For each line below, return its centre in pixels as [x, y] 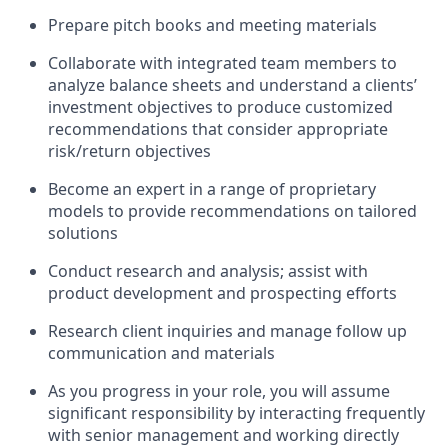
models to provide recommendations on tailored [232, 211]
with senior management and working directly [223, 435]
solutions [83, 233]
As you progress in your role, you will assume [219, 391]
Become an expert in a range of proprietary [212, 189]
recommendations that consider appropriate [218, 129]
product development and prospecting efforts [222, 293]
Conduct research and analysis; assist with [208, 271]
